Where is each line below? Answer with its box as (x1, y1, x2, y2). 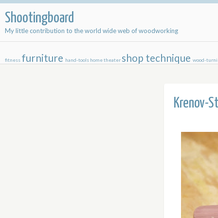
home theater (90, 57, 121, 63)
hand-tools (65, 57, 89, 63)
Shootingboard (5, 11, 74, 25)
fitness (5, 57, 20, 63)
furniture (21, 52, 63, 64)
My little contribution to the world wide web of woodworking (5, 27, 178, 35)
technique (145, 52, 191, 64)
